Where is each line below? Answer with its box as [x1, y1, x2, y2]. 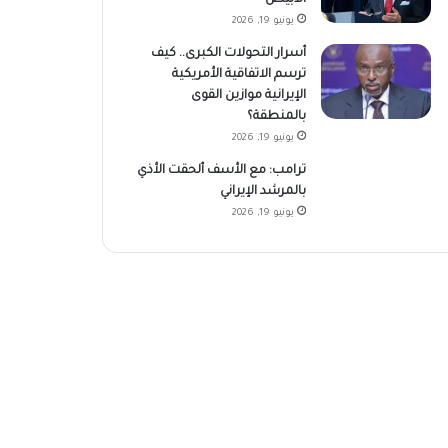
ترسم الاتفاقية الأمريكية [171, 67, 306, 82]
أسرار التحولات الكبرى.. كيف [150, 46, 306, 61]
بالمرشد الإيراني [219, 184, 306, 199]
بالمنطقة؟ [246, 109, 306, 124]
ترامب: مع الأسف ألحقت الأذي [136, 163, 306, 178]
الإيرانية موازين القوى [190, 88, 306, 103]
